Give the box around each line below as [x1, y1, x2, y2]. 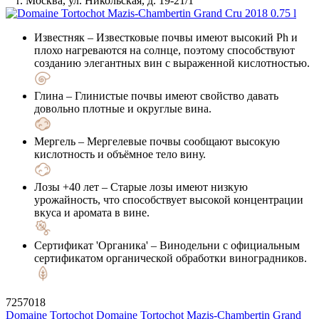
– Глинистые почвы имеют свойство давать [63, 89, 278, 102]
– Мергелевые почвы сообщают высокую [75, 135, 280, 147]
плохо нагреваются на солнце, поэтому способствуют [34, 43, 295, 56]
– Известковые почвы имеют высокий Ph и [85, 31, 298, 43]
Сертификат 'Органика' [34, 239, 148, 251]
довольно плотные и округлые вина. [34, 102, 211, 115]
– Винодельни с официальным [148, 239, 300, 251]
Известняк [34, 31, 85, 43]
